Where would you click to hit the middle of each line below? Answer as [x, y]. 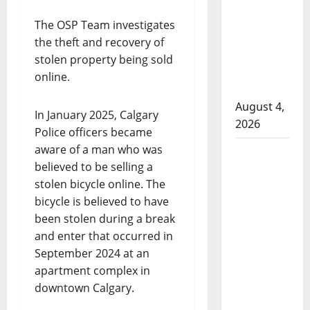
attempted [264, 20]
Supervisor [264, 152]
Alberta [255, 273]
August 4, [259, 107]
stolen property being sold [104, 60]
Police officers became [93, 132]
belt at [253, 255]
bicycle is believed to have [102, 201]
